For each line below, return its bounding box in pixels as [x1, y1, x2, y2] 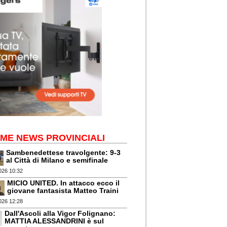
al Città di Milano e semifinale [6, 156, 108, 165]
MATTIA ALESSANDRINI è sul [5, 217, 104, 225]
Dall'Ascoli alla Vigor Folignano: [5, 209, 116, 218]
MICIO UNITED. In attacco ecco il [7, 179, 120, 187]
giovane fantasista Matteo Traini [7, 186, 119, 195]
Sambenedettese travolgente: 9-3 [6, 148, 121, 157]
